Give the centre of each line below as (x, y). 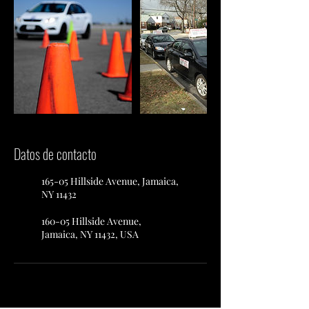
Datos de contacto (55, 154)
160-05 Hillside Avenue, (91, 221)
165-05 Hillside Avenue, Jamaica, (110, 181)
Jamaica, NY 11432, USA (90, 234)
